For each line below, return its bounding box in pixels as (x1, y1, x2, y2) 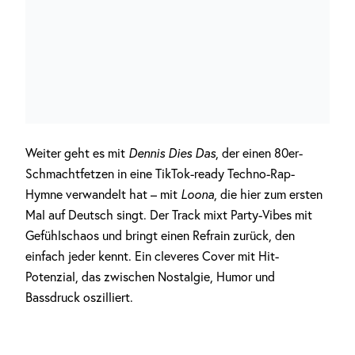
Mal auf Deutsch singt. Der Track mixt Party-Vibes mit (25, 207, 312, 223)
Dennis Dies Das (128, 145, 216, 161)
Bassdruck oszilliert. (25, 289, 133, 305)
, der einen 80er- (216, 145, 303, 161)
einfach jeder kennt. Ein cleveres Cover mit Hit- (25, 248, 279, 264)
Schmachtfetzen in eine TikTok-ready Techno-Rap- (25, 166, 295, 181)
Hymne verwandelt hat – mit (25, 186, 181, 202)
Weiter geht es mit (25, 145, 128, 161)
